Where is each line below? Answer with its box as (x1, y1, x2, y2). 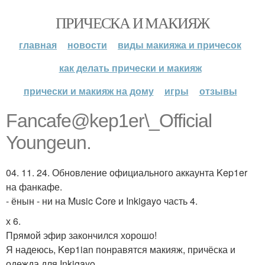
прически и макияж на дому (23, 84, 154, 98)
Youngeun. (6, 132, 91, 153)
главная (19, 38, 57, 51)
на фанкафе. (6, 180, 62, 193)
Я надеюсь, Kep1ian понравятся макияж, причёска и (6, 243, 235, 256)
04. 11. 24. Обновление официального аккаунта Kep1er (6, 166, 247, 179)
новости (67, 38, 107, 51)
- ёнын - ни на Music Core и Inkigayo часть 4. (6, 194, 198, 208)
